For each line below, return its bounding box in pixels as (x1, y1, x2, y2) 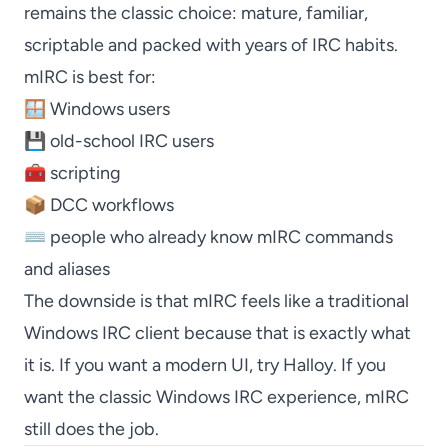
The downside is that (24, 290, 193, 312)
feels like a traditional (237, 290, 409, 312)
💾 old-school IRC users (24, 130, 214, 152)
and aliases (24, 258, 110, 280)
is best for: (68, 66, 156, 88)
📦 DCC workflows (24, 194, 174, 216)
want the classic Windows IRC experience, (24, 386, 365, 408)
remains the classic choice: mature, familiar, (24, 2, 368, 24)
